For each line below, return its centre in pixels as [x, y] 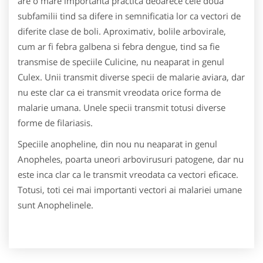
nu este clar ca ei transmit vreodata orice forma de [119, 92]
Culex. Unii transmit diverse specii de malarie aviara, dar [131, 77]
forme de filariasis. [55, 122]
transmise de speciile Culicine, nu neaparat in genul [121, 61]
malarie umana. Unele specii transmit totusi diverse [122, 107]
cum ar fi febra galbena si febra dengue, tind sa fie [119, 46]
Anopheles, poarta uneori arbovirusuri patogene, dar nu [131, 159]
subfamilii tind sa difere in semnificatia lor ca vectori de [129, 16]
